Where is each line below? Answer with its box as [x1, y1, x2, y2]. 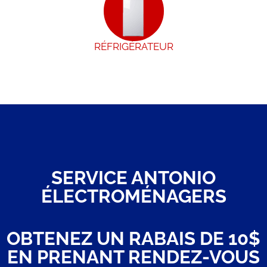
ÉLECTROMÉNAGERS [41, 185, 226, 207]
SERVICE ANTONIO [51, 167, 216, 189]
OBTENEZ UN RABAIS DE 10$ [7, 228, 260, 250]
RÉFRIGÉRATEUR [94, 41, 173, 53]
